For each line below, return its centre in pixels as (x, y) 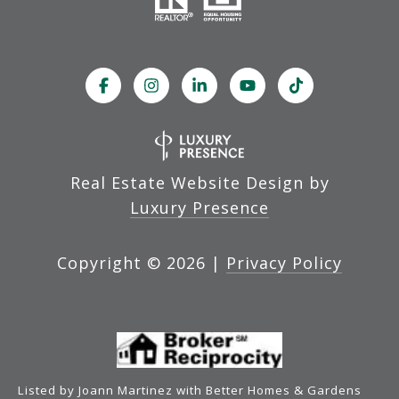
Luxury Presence (199, 208)
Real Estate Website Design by (199, 183)
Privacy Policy (284, 263)
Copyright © (109, 263)
